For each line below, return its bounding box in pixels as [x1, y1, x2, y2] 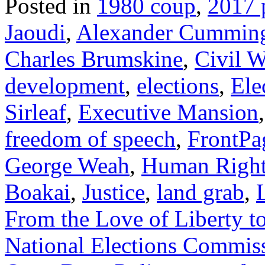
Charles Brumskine [5, 46, 183, 72]
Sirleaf [5, 99, 66, 125]
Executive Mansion [78, 99, 258, 125]
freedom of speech [5, 126, 176, 152]
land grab [157, 179, 244, 205]
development [5, 73, 125, 99]
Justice [82, 179, 145, 205]
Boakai [5, 179, 70, 205]
